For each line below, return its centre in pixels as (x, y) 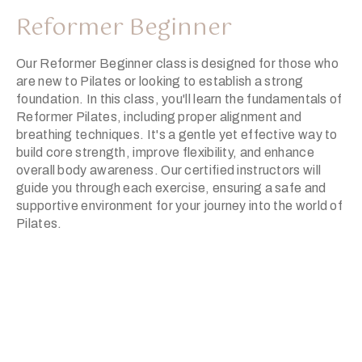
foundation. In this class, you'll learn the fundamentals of (179, 99)
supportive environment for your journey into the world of (180, 205)
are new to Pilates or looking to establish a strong (160, 81)
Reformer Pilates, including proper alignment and (159, 116)
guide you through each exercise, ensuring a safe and (171, 187)
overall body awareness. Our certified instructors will (169, 170)
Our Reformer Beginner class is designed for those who (177, 63)
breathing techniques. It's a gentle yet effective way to (177, 134)
